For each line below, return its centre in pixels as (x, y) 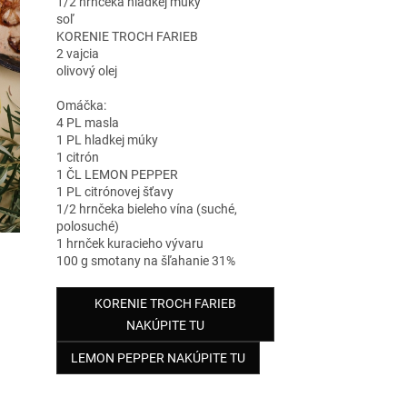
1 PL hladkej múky (107, 140)
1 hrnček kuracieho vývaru (129, 244)
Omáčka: (81, 106)
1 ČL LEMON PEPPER (117, 175)
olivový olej (86, 71)
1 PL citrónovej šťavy (114, 192)
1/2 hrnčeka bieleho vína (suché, (146, 209)
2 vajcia (77, 54)
